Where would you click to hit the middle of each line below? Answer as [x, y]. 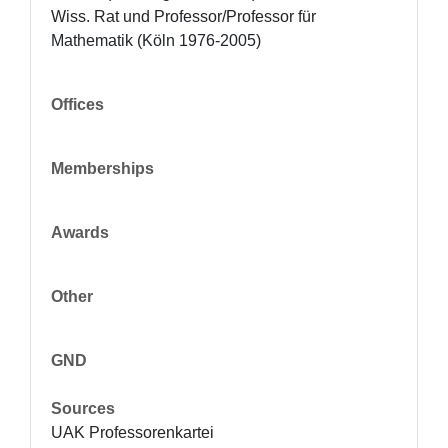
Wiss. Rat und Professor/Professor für [183, 16]
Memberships [102, 168]
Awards [80, 232]
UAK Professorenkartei [132, 432]
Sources [83, 408]
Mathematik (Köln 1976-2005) [156, 40]
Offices [77, 104]
